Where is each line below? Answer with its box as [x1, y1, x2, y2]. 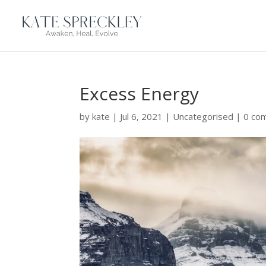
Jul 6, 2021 [120, 110, 163, 122]
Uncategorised [173, 110, 234, 122]
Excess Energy [80, 81, 199, 106]
